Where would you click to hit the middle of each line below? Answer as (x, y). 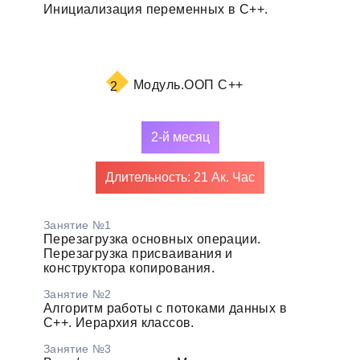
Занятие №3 (77, 348)
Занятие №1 (77, 225)
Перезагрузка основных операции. (152, 239)
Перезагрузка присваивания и (138, 253)
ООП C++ (214, 84)
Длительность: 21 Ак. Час (180, 177)
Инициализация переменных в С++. (155, 9)
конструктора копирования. (129, 268)
